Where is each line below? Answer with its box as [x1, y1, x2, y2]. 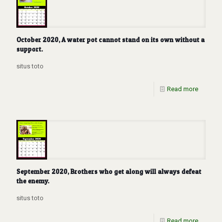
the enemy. [16, 177, 49, 185]
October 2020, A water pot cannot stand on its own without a [16, 35, 205, 44]
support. [16, 45, 43, 53]
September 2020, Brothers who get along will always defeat [16, 167, 201, 176]
